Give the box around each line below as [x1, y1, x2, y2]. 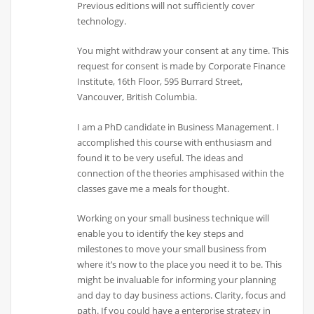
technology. [77, 14, 127, 27]
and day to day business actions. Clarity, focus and [77, 288, 287, 301]
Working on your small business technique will [77, 211, 270, 224]
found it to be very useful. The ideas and [77, 151, 244, 164]
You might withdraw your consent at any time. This [77, 44, 289, 57]
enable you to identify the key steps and [77, 226, 245, 240]
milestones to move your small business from [77, 242, 267, 255]
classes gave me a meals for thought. [77, 182, 230, 195]
